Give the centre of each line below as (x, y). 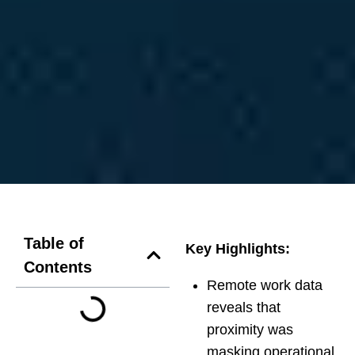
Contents (58, 267)
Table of (54, 243)
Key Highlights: (238, 248)
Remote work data (265, 285)
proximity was (250, 329)
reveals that (244, 307)
